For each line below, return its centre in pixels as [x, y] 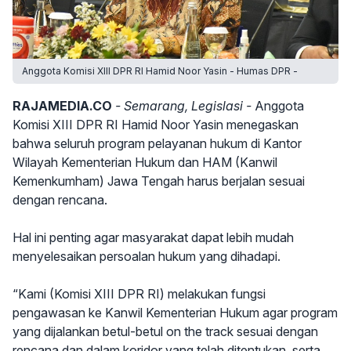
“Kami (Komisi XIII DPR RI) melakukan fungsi [139, 294]
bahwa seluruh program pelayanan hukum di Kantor [157, 143]
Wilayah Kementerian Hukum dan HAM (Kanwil [145, 162]
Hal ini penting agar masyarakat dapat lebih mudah [153, 237]
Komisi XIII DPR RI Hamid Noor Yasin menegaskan [156, 125]
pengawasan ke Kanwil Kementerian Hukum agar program [175, 313]
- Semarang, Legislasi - [183, 106]
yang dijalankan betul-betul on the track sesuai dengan [165, 331]
